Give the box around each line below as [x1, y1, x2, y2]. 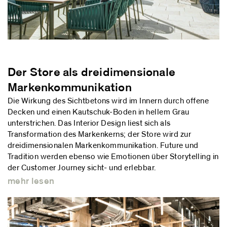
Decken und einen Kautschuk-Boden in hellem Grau [8, 107, 190, 116]
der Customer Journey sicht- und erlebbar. [8, 163, 156, 172]
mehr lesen [8, 176, 55, 186]
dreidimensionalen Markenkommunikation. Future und [8, 141, 199, 149]
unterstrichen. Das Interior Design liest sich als [8, 119, 171, 127]
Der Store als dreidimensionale [8, 66, 176, 79]
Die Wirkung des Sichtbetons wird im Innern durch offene [8, 96, 209, 105]
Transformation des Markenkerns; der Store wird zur [8, 130, 192, 138]
